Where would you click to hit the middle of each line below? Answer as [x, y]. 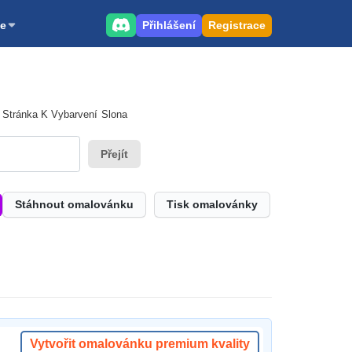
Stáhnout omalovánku [74, 204]
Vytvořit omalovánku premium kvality [140, 344]
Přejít [115, 154]
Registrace [237, 25]
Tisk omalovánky [212, 204]
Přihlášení [169, 25]
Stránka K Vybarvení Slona [64, 114]
